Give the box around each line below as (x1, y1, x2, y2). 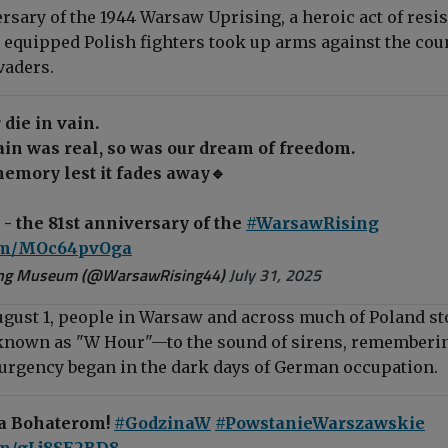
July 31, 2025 (229, 262, 321, 287)
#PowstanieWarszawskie (215, 412, 425, 433)
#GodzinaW (114, 412, 211, 433)
